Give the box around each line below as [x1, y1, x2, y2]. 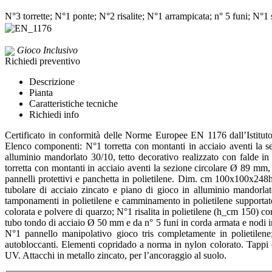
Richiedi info [29, 109, 79, 120]
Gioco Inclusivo [17, 44, 78, 55]
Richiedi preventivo [5, 55, 80, 66]
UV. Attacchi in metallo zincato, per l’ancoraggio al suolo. [5, 250, 226, 260]
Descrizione [29, 76, 75, 87]
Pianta [29, 87, 53, 98]
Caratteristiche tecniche [29, 98, 118, 109]
